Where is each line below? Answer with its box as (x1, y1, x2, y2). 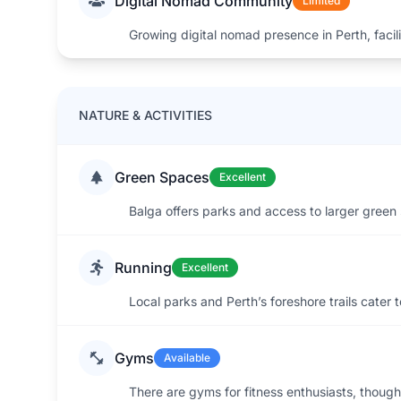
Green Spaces (115, 168, 209, 186)
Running (115, 259, 172, 277)
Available (164, 351, 210, 364)
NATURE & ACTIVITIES (79, 107, 212, 123)
